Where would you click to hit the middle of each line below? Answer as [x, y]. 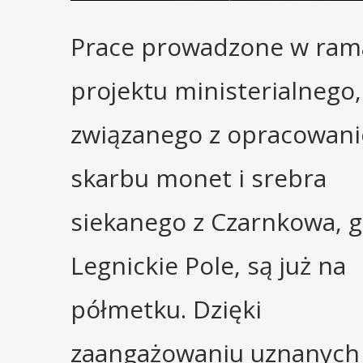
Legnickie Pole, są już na [208, 266]
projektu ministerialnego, [216, 91]
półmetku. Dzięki [166, 310]
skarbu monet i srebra [199, 178]
